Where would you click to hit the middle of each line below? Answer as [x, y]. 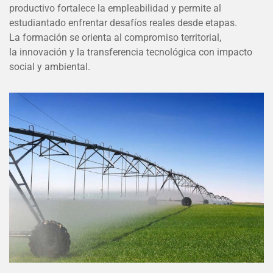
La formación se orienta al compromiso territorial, [115, 37]
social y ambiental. [50, 67]
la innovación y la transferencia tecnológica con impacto [131, 52]
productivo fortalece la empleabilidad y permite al [115, 8]
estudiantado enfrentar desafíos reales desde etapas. [123, 23]
